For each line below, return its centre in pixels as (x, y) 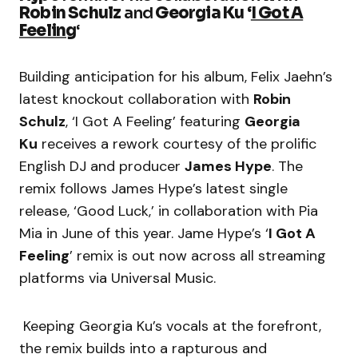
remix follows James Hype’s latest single (153, 189)
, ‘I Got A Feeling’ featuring (155, 122)
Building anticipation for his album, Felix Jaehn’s (176, 77)
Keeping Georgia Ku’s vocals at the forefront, (170, 326)
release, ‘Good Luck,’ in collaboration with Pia (169, 211)
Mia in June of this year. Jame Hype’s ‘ (144, 234)
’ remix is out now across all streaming (198, 256)
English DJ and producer (102, 167)
